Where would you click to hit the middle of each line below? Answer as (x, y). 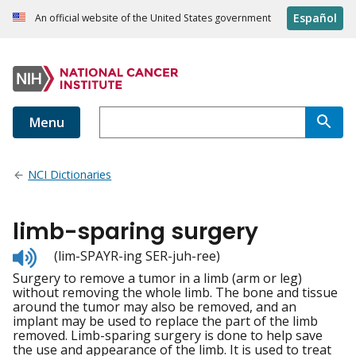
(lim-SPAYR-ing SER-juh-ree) (137, 256)
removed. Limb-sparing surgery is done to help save (168, 336)
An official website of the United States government (153, 18)
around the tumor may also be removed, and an (155, 307)
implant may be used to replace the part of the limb (165, 321)
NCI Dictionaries (70, 175)
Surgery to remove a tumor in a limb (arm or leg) (157, 279)
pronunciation (79, 282)
